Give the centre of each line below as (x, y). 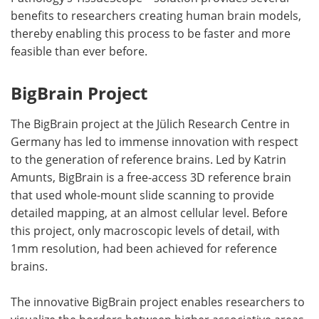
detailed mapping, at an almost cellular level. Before (149, 213)
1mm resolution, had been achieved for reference (144, 248)
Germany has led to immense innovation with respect (155, 141)
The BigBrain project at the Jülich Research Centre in (150, 124)
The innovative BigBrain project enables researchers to (158, 302)
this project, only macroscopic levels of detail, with (145, 230)
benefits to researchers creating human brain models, (156, 15)
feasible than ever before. (79, 51)
